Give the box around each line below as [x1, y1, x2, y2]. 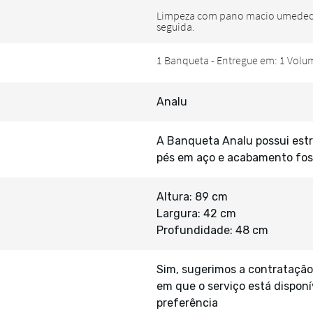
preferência [156, 296, 218, 310]
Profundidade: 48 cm [156, 224, 268, 237]
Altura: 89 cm [156, 190, 228, 203]
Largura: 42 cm [156, 207, 236, 220]
